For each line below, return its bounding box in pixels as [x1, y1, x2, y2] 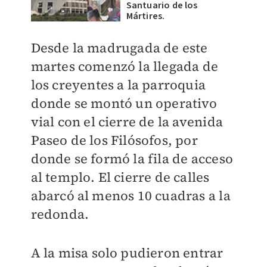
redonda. [30, 205, 89, 223]
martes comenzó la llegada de [30, 57, 219, 75]
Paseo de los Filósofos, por [30, 131, 198, 149]
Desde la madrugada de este [30, 39, 208, 57]
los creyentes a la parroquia [30, 76, 206, 94]
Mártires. [126, 10, 165, 23]
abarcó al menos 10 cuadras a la [30, 187, 231, 204]
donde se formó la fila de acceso [30, 150, 233, 167]
